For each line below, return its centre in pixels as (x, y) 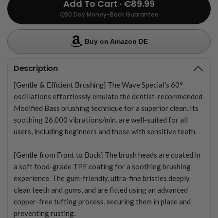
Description (36, 68)
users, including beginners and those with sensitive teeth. (105, 131)
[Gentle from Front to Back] (59, 154)
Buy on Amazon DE (116, 41)
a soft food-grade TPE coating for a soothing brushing (102, 166)
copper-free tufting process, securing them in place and (102, 201)
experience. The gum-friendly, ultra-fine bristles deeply (102, 178)
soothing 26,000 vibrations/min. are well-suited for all (101, 119)
